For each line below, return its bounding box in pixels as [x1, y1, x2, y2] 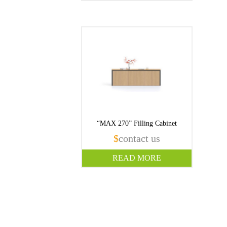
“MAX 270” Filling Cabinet [97, 119, 177, 127]
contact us [119, 132, 160, 144]
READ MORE [112, 153, 161, 162]
